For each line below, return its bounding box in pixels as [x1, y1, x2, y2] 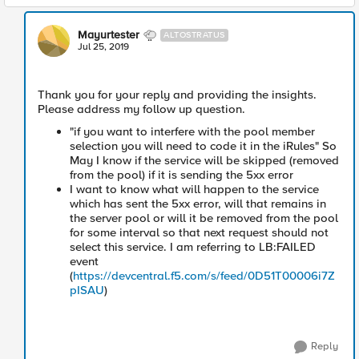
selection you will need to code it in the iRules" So [70, 139, 337, 153]
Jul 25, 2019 [78, 41, 129, 53]
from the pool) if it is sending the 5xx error [70, 167, 293, 182]
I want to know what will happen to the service [70, 182, 319, 196]
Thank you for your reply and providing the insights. [38, 87, 317, 102]
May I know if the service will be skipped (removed [70, 153, 339, 167]
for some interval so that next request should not [70, 225, 329, 240]
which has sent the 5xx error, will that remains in [70, 196, 326, 211]
